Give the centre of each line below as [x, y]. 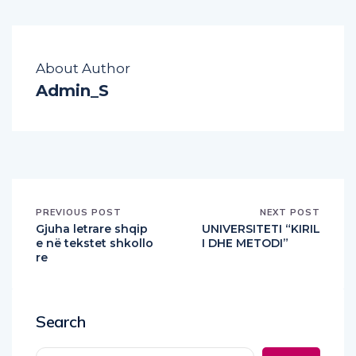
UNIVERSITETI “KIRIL [261, 228]
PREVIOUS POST [79, 212]
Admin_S [72, 90]
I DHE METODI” [245, 243]
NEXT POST [290, 212]
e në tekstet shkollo [95, 243]
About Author [83, 68]
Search [61, 321]
